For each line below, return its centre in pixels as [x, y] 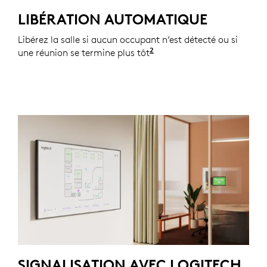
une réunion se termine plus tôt [84, 52]
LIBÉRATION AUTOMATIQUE [113, 19]
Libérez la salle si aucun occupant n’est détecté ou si [128, 39]
